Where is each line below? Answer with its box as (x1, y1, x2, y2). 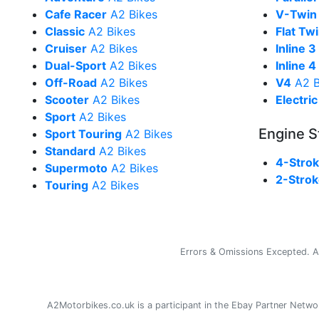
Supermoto (45, 161, 108, 175)
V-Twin (276, 7, 317, 21)
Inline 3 (276, 41, 316, 56)
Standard (45, 144, 95, 158)
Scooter (45, 93, 89, 107)
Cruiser (45, 41, 87, 56)
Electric (276, 93, 318, 107)
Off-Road (45, 75, 97, 90)
